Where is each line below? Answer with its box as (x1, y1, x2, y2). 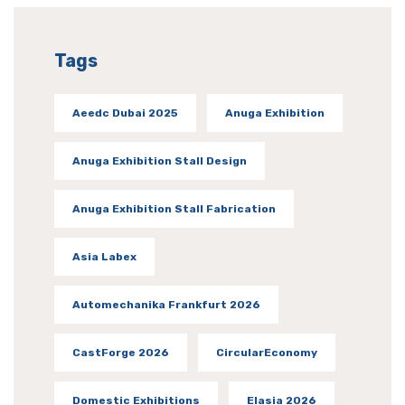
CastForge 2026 (72, 345, 169, 359)
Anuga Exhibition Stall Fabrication (72, 202, 276, 215)
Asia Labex (72, 250, 137, 263)
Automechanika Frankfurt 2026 (72, 297, 260, 311)
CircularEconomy (216, 345, 317, 359)
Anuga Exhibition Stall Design (72, 154, 247, 167)
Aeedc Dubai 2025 (72, 106, 178, 119)
